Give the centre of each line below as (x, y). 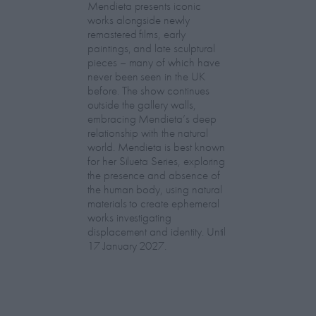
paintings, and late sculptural (151, 48)
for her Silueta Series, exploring (157, 160)
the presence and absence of (154, 175)
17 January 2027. (127, 245)
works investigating (130, 217)
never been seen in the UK (146, 76)
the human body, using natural (155, 189)
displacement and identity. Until (157, 231)
